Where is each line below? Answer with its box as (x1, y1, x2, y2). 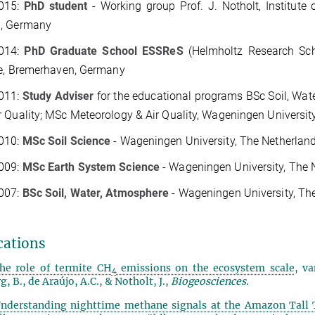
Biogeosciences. (170, 274, 249, 288)
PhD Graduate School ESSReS (24, 44, 184, 58)
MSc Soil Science (22, 134, 114, 148)
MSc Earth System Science (22, 160, 160, 174)
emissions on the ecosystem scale (116, 261, 295, 274)
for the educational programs (94, 89, 243, 103)
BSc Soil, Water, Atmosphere (22, 186, 169, 200)
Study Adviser (22, 89, 94, 103)
